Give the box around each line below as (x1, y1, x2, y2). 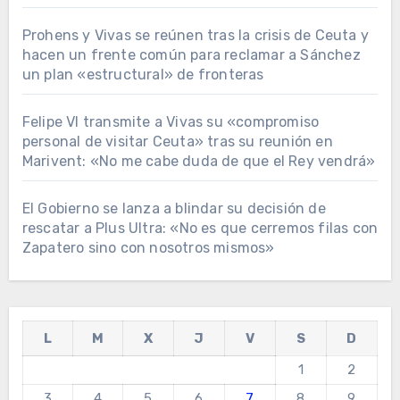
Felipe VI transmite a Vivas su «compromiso (21, 113, 320, 131)
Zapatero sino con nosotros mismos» (21, 239, 275, 257)
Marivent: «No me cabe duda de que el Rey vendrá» (21, 153, 376, 171)
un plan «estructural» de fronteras (21, 66, 264, 84)
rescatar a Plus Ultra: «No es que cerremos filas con (21, 220, 379, 237)
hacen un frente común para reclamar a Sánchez (21, 46, 361, 64)
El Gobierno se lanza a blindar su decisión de (21, 200, 326, 218)
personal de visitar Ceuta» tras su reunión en (21, 133, 333, 151)
